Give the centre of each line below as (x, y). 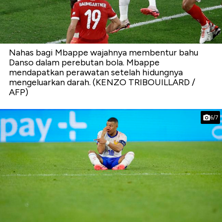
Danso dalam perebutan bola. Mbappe (84, 62)
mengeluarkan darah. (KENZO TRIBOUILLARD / (102, 82)
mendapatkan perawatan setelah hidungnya (96, 72)
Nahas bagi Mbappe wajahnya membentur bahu (104, 52)
